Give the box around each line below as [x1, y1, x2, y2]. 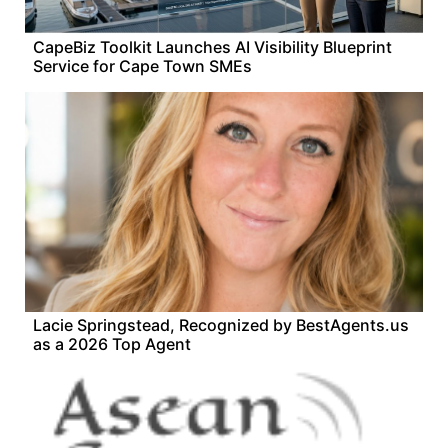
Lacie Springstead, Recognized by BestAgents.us [33, 315, 409, 335]
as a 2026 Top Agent [33, 334, 191, 354]
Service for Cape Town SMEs [33, 56, 252, 76]
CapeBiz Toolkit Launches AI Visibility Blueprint [33, 37, 392, 57]
